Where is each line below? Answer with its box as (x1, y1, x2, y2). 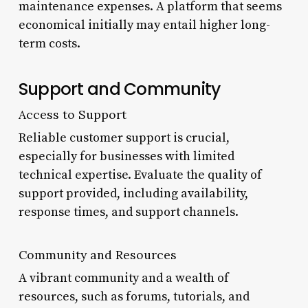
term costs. (18, 35, 80, 52)
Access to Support (18, 106, 126, 122)
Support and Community (18, 76, 221, 101)
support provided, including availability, (18, 185, 248, 201)
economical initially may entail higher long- (18, 16, 270, 33)
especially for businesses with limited (18, 148, 234, 164)
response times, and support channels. (18, 203, 239, 220)
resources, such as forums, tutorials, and (18, 288, 250, 305)
